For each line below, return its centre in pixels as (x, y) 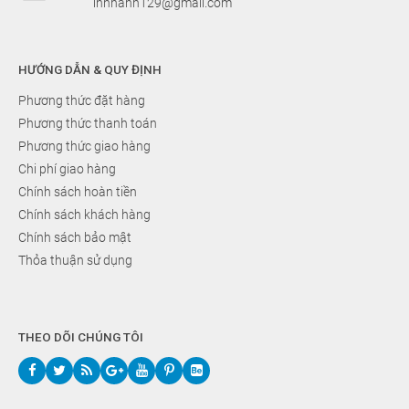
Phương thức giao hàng (84, 147)
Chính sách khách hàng (84, 215)
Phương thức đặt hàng (82, 101)
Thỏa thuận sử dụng (75, 261)
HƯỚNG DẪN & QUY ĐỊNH (90, 70)
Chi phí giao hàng (67, 169)
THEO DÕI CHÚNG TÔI (81, 337)
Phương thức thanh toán (88, 124)
